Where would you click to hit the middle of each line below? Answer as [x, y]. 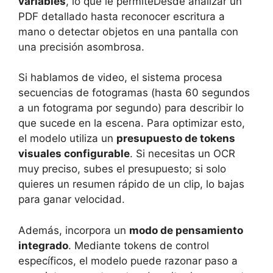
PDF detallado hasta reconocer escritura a [122, 16]
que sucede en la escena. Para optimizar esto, [132, 123]
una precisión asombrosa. [81, 47]
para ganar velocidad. [72, 200]
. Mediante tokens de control [139, 245]
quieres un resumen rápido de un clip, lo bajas [131, 184]
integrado [43, 245]
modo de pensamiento [186, 230]
